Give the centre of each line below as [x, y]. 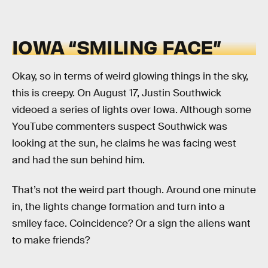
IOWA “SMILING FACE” [117, 47]
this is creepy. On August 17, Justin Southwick [117, 93]
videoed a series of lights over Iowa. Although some [132, 109]
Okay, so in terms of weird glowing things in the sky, [130, 76]
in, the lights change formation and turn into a [118, 206]
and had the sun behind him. [78, 160]
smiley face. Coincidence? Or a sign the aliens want [131, 223]
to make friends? [51, 240]
